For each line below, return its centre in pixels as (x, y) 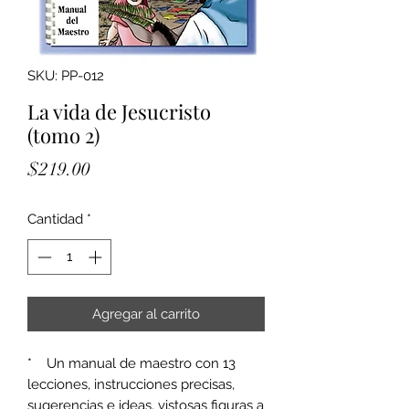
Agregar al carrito (146, 314)
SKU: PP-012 (66, 76)
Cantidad (55, 219)
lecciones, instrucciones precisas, (131, 384)
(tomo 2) (63, 135)
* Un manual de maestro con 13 (131, 363)
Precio (114, 168)
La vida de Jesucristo (119, 111)
